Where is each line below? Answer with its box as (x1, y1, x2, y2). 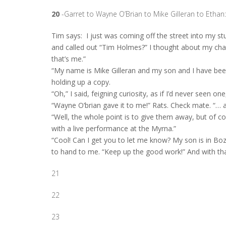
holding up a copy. (51, 77, 110, 87)
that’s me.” (51, 53, 86, 64)
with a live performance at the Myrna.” (51, 123, 176, 133)
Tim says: (51, 30, 86, 40)
